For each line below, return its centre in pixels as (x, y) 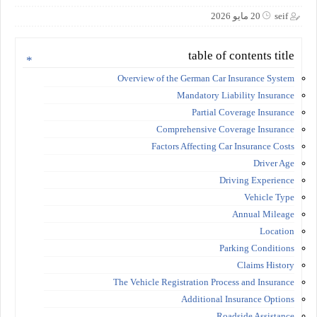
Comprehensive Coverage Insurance (225, 129)
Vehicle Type (269, 197)
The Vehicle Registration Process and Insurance (204, 282)
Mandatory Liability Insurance (236, 95)
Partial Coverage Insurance (243, 112)
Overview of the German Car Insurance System (206, 78)
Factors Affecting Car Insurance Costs (223, 146)
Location (277, 231)
